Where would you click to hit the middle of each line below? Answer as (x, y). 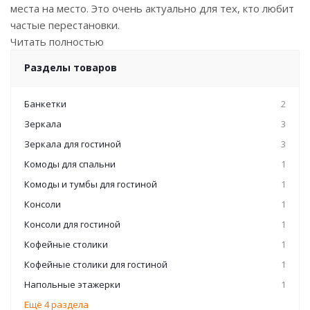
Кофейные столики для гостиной (96, 264)
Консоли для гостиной (72, 224)
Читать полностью (57, 42)
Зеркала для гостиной (73, 144)
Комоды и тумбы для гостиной (91, 184)
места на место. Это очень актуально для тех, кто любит (152, 8)
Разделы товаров (71, 67)
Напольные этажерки (72, 284)
